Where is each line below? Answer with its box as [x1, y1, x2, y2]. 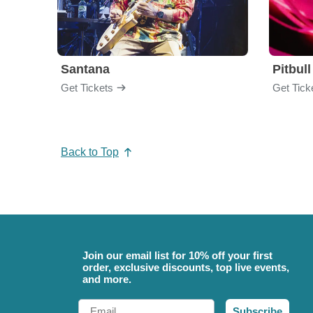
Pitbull [272, 62, 311, 76]
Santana [61, 62, 110, 76]
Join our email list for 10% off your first [82, 249, 272, 261]
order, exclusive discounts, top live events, [82, 261, 289, 273]
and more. [82, 272, 131, 285]
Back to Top [61, 145, 119, 158]
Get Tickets [61, 81, 113, 94]
